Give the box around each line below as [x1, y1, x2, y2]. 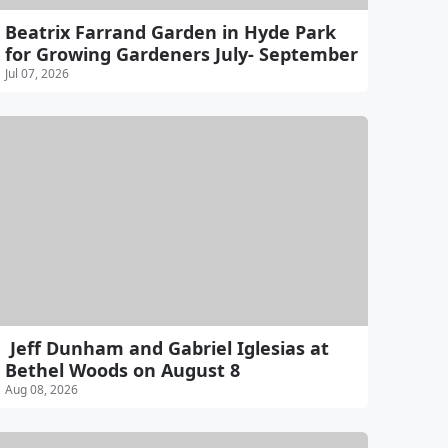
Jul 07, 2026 [4, 64, 69, 82]
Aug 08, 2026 [4, 380, 78, 398]
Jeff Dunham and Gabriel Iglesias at [4, 335, 329, 360]
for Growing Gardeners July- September [4, 41, 358, 66]
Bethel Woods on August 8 [4, 357, 240, 382]
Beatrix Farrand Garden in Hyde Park [4, 19, 336, 44]
